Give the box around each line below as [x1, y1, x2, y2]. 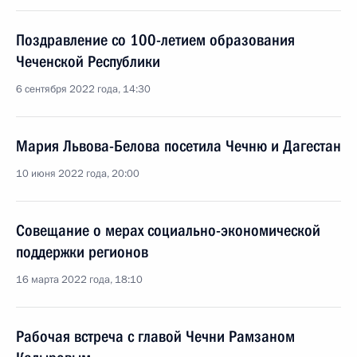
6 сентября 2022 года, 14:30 [16, 82, 151, 96]
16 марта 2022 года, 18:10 [16, 273, 143, 287]
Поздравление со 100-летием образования [16, 30, 295, 49]
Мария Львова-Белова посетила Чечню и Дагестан [16, 136, 341, 155]
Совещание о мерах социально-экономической [16, 221, 320, 240]
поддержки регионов [16, 242, 148, 261]
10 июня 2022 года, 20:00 [16, 167, 139, 181]
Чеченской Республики [16, 52, 160, 71]
